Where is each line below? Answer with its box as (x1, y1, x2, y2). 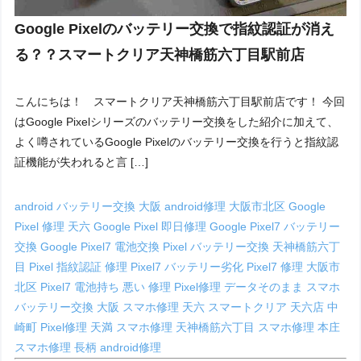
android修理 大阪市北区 (164, 200, 289, 214)
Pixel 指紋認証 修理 (29, 260, 131, 274)
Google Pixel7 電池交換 (40, 240, 164, 254)
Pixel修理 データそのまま (174, 280, 307, 294)
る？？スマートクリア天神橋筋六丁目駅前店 (15, 47, 305, 64)
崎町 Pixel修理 (15, 321, 91, 334)
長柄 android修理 (74, 341, 162, 355)
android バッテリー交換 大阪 (15, 200, 165, 214)
